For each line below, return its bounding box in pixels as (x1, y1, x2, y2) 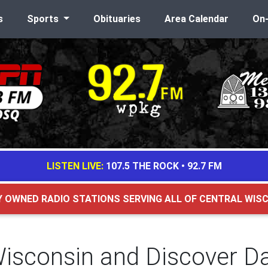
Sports (26, 13, 61, 25)
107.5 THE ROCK (105, 160, 179, 172)
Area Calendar (164, 13, 229, 25)
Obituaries (93, 13, 141, 25)
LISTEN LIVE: (46, 160, 103, 172)
